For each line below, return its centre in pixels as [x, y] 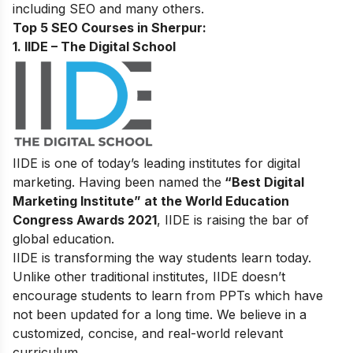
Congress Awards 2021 [85, 219]
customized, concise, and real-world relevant [148, 333]
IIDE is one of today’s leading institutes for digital [156, 163]
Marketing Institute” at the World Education [151, 201]
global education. [63, 238]
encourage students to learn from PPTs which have [168, 295]
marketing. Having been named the [117, 182]
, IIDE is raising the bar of [233, 219]
